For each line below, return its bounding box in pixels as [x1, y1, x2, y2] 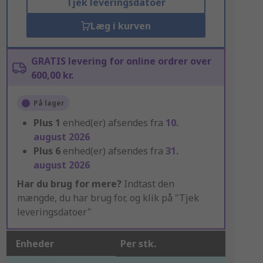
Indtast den [121, 177, 174, 190]
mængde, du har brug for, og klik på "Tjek [16, 191, 199, 204]
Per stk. [120, 237, 156, 250]
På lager [33, 98, 65, 108]
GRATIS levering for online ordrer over [31, 55, 211, 68]
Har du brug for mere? [16, 177, 122, 190]
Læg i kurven [90, 19, 151, 32]
